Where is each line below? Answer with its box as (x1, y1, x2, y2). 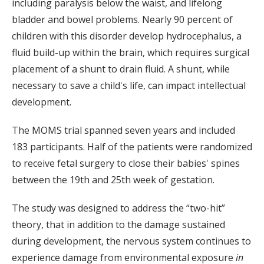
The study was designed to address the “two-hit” (12, 202, 225, 215)
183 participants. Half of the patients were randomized (12, 140, 252, 154)
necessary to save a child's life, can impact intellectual (12, 79, 246, 93)
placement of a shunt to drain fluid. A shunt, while (12, 62, 230, 76)
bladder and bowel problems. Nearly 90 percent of (12, 13, 233, 27)
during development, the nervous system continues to (12, 235, 251, 248)
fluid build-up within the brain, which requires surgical (12, 46, 249, 60)
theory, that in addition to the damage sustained (12, 218, 225, 232)
